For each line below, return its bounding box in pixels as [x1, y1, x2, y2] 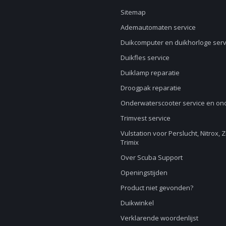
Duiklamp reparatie [121, 68, 180, 78]
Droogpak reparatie [121, 83, 181, 93]
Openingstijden [121, 168, 167, 178]
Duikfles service [121, 53, 169, 63]
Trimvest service [121, 114, 171, 123]
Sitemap [121, 8, 146, 17]
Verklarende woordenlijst [121, 213, 198, 223]
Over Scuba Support [121, 153, 183, 162]
